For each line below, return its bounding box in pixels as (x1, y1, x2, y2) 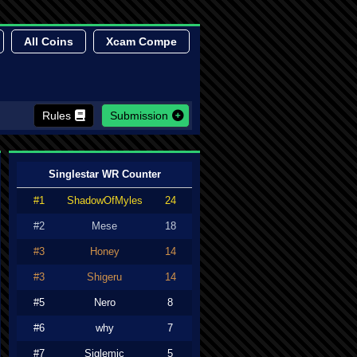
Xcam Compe (106, 35, 177, 48)
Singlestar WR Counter (48, 168, 161, 180)
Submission (110, 109, 168, 122)
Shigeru (87, 271, 122, 283)
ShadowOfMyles (66, 194, 143, 206)
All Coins (24, 35, 73, 48)
